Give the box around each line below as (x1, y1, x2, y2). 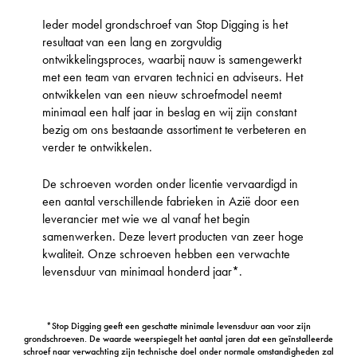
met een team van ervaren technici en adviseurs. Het (41, 69, 303, 84)
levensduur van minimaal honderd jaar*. (41, 263, 242, 279)
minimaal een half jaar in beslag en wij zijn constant (41, 104, 296, 120)
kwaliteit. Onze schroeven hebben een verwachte (41, 245, 290, 261)
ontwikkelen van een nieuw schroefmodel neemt (41, 86, 281, 102)
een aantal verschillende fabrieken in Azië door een (41, 193, 300, 209)
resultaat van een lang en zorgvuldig (41, 33, 222, 49)
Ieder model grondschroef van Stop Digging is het (41, 16, 288, 32)
